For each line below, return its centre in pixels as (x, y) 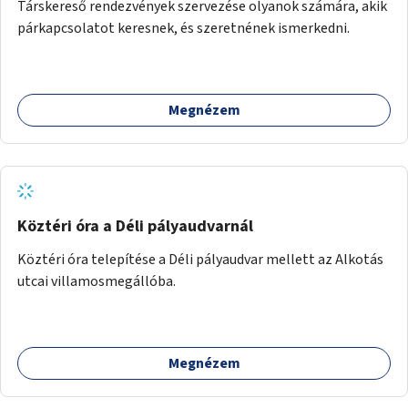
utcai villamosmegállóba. (97, 281)
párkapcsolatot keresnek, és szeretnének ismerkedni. (184, 28)
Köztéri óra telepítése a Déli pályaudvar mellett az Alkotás (200, 259)
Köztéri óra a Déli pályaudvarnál (135, 226)
